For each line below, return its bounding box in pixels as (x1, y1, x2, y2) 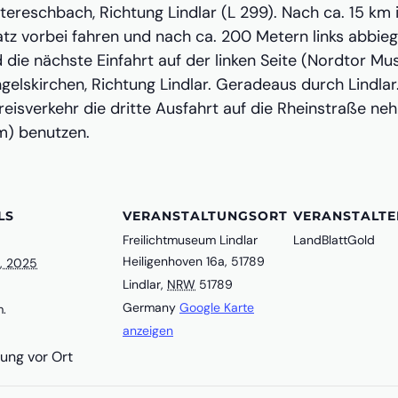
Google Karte (179, 298, 254, 315)
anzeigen (123, 322, 173, 338)
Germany (123, 298, 176, 315)
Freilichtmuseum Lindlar (123, 231, 258, 248)
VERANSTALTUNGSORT (123, 207, 288, 224)
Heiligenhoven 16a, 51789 (123, 252, 265, 269)
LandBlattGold (293, 231, 375, 248)
